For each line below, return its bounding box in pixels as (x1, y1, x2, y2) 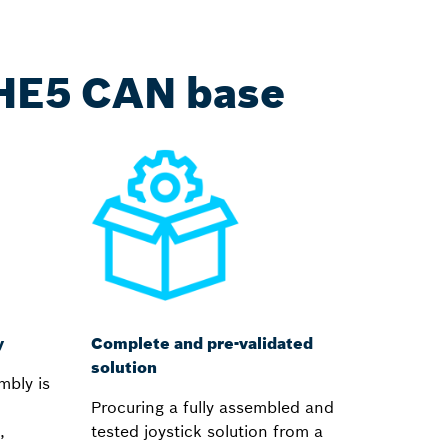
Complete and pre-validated (91, 332, 313, 353)
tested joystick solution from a (91, 420, 323, 441)
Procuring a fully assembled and (91, 396, 334, 417)
